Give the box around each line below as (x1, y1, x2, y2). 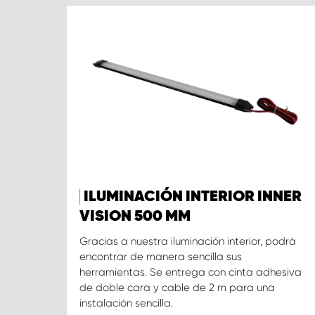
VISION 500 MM (79, 209, 191, 225)
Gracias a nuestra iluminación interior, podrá (79, 235, 296, 248)
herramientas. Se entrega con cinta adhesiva (79, 266, 302, 279)
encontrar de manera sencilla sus (79, 250, 242, 264)
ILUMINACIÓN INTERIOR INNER (84, 189, 302, 205)
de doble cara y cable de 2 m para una (79, 281, 275, 295)
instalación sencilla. (79, 297, 173, 310)
